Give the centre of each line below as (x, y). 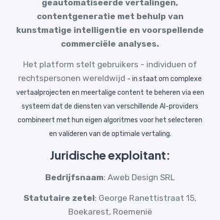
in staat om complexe (166, 79)
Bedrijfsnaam (74, 177)
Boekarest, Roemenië (110, 212)
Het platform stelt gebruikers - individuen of (110, 64)
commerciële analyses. (110, 44)
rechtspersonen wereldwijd (73, 78)
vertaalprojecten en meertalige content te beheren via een (110, 93)
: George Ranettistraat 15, (146, 198)
